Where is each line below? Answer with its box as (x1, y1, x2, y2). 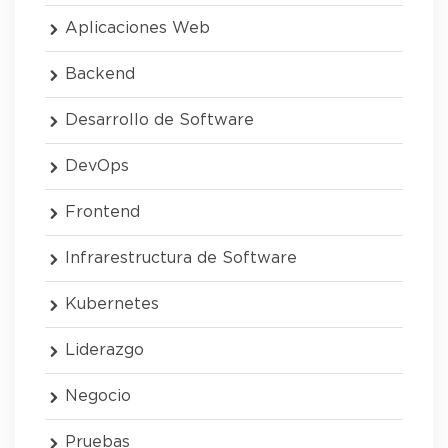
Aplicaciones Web (65, 19, 210, 36)
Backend (65, 65, 135, 82)
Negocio (65, 387, 131, 404)
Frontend (65, 203, 140, 220)
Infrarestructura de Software (65, 249, 297, 266)
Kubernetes (65, 295, 159, 312)
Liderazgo (65, 341, 144, 358)
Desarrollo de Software (65, 111, 254, 128)
